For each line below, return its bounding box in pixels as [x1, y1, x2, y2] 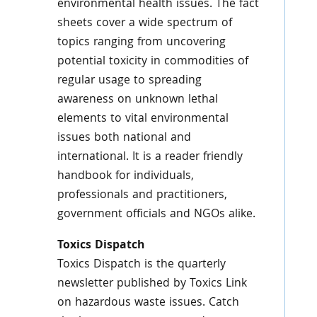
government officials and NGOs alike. [57, 205, 255, 224]
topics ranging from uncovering [57, 33, 226, 52]
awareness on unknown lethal [57, 91, 218, 110]
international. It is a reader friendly [57, 148, 243, 167]
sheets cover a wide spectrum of [57, 14, 232, 33]
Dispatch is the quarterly [93, 255, 226, 275]
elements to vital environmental [57, 110, 229, 129]
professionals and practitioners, [57, 186, 227, 205]
